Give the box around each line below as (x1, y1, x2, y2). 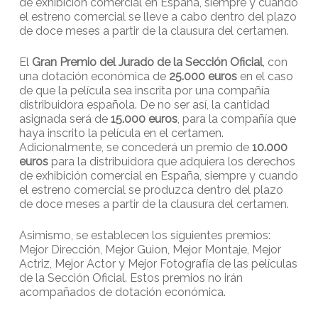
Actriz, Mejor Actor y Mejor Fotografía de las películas (18, 256, 297, 270)
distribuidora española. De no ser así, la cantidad (18, 97, 270, 111)
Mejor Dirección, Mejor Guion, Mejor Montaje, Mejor (18, 242, 281, 256)
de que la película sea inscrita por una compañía (18, 83, 270, 97)
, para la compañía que (177, 111, 296, 126)
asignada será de (18, 111, 111, 126)
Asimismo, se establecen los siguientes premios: (18, 228, 270, 242)
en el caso (236, 69, 293, 83)
